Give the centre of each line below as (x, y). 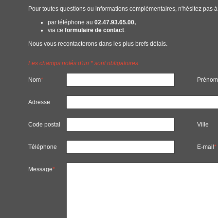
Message (40, 169)
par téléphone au (71, 22)
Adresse (39, 102)
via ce (56, 30)
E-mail (205, 147)
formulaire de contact (94, 30)
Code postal (44, 125)
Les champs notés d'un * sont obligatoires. (84, 63)
